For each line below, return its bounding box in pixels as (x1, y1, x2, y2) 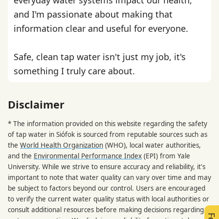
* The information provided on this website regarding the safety (8, 119, 207, 129)
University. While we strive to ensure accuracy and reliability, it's (8, 162, 205, 172)
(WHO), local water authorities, (103, 141, 201, 150)
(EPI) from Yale (142, 152, 190, 161)
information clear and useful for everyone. (14, 22, 188, 34)
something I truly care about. (14, 65, 135, 77)
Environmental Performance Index (34, 152, 142, 161)
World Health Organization (20, 141, 103, 150)
